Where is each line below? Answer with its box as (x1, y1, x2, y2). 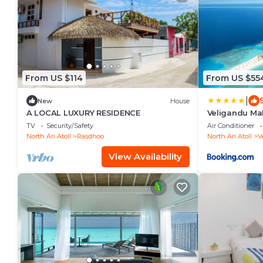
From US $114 (25, 72, 83, 83)
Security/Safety (46, 122, 93, 130)
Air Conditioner (207, 122, 254, 130)
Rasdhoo (77, 132, 104, 140)
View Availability (109, 151, 182, 162)
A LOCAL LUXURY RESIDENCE (26, 108, 140, 117)
